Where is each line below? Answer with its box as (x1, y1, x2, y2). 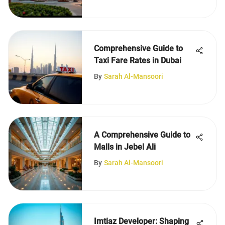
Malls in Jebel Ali (94, 142, 156, 152)
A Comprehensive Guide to (94, 130, 190, 140)
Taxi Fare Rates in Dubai (94, 56, 181, 65)
